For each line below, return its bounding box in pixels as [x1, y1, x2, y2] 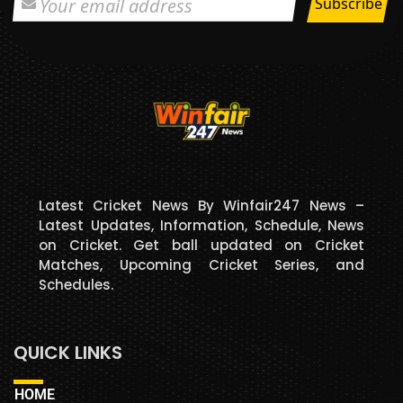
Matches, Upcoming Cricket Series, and [39, 255, 364, 275]
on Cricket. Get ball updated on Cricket [39, 236, 364, 255]
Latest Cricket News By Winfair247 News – [39, 196, 364, 216]
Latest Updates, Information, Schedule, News [39, 216, 364, 236]
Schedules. [39, 275, 113, 295]
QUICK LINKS [13, 340, 122, 366]
